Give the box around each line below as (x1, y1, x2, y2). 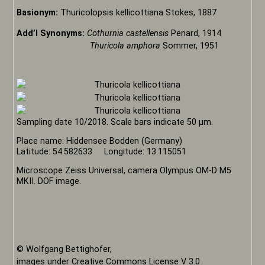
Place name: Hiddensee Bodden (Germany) (17, 136, 185, 147)
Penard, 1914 (169, 28, 222, 39)
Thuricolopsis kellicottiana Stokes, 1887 (60, 7, 217, 18)
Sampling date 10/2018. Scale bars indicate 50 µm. (17, 117, 214, 127)
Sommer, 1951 (160, 41, 219, 51)
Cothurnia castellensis (87, 28, 169, 39)
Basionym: (17, 7, 61, 18)
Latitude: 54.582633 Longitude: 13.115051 (17, 147, 187, 157)
